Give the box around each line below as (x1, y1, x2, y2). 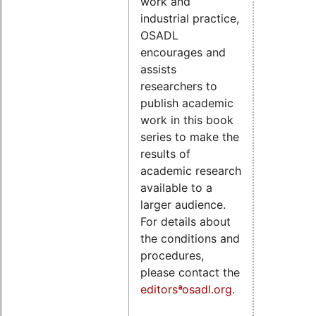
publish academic (140, 95, 233, 110)
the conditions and (140, 231, 240, 245)
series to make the (140, 129, 239, 144)
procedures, (140, 248, 204, 262)
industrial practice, (140, 11, 239, 25)
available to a (140, 180, 212, 195)
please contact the (140, 265, 240, 279)
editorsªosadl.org (140, 281, 232, 296)
